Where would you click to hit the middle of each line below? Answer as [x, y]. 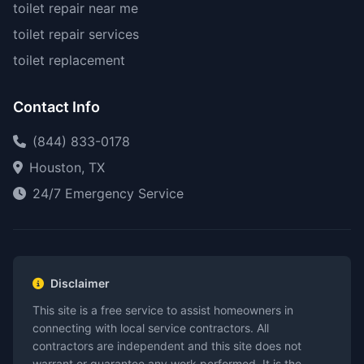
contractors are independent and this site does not [167, 346]
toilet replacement [69, 60]
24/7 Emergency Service [108, 193]
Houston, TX [67, 167]
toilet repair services [76, 34]
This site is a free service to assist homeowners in [163, 310]
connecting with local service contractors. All [151, 328]
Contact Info [56, 107]
